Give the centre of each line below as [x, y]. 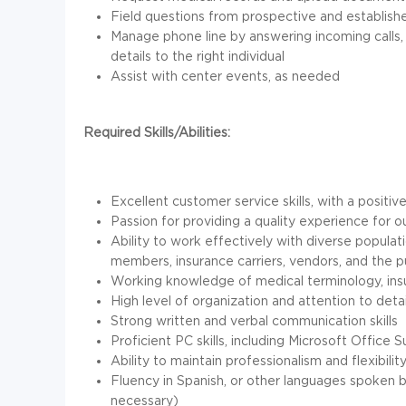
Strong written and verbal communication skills [254, 321]
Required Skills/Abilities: [157, 132]
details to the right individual [198, 56]
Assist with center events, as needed [225, 76]
